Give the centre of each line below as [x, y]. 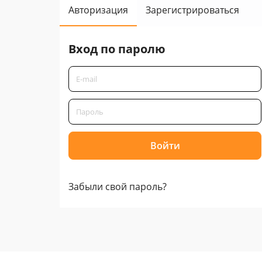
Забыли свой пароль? [118, 187]
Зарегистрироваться [192, 10]
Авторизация [98, 10]
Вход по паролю [117, 49]
